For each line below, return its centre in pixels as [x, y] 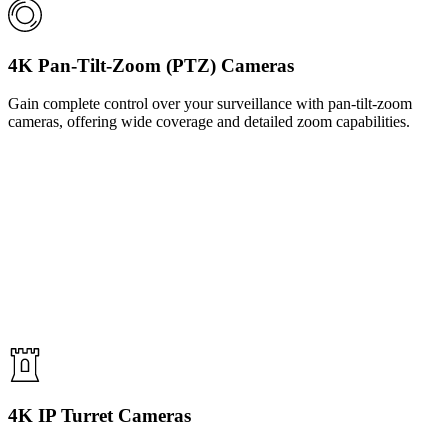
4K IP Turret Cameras [99, 415]
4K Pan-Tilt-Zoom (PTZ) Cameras [151, 65]
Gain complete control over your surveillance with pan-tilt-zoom [210, 104]
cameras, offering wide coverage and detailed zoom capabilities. [209, 122]
